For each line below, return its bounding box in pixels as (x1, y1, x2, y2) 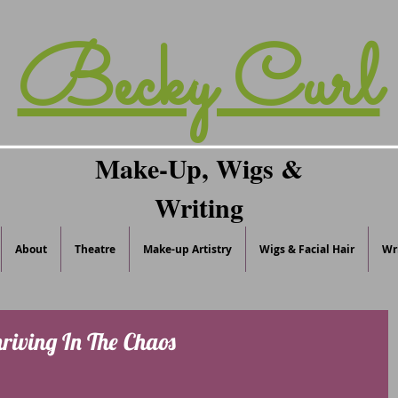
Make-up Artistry (143, 242, 232, 257)
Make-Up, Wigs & (95, 148, 303, 187)
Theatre (75, 242, 115, 257)
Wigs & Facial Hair (259, 242, 354, 257)
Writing (155, 187, 243, 227)
